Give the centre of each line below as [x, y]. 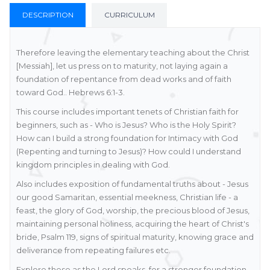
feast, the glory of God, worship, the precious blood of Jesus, [133, 210]
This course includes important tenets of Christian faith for [127, 111]
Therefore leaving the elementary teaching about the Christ [133, 52]
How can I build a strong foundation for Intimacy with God [127, 138]
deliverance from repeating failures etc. [93, 250]
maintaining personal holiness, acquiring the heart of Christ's [133, 224]
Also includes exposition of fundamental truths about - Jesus [132, 184]
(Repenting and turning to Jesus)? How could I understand [129, 151]
